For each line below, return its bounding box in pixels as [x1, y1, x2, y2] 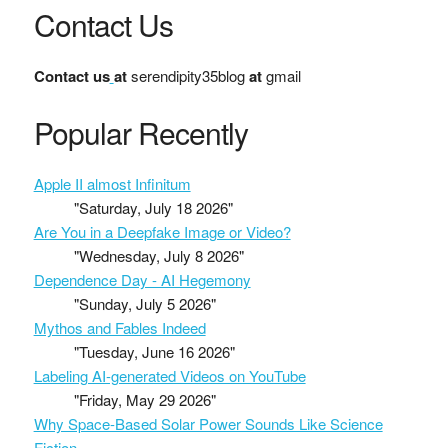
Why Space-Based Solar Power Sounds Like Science [33, 413, 383, 435]
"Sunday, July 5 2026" [73, 293, 216, 315]
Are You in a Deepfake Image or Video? [33, 221, 291, 243]
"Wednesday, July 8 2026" [73, 245, 244, 267]
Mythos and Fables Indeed [33, 317, 206, 339]
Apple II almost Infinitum [33, 173, 191, 195]
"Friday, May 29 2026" [73, 389, 216, 411]
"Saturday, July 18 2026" [73, 197, 233, 219]
